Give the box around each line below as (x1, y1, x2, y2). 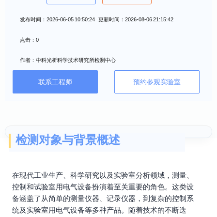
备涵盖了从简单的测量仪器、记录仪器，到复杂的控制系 (12, 194, 194, 202)
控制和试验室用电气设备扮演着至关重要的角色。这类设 (12, 183, 194, 191)
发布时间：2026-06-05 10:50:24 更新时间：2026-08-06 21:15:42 (20, 16, 173, 22)
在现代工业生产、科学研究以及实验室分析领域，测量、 (12, 171, 194, 179)
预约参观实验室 (133, 78, 181, 86)
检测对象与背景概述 (15, 133, 120, 146)
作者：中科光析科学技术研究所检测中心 (20, 57, 116, 63)
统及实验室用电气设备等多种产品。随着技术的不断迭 (12, 206, 186, 214)
